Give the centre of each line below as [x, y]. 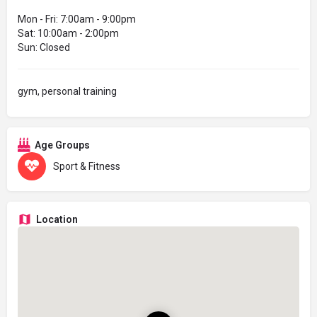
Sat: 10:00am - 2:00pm [68, 34]
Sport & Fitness [87, 167]
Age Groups [62, 145]
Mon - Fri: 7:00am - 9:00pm [77, 19]
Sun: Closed [44, 48]
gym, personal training [67, 92]
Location [57, 220]
